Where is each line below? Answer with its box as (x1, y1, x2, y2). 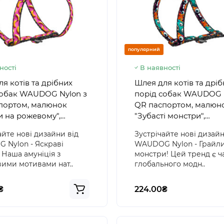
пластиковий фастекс (134, 121, 218, 131)
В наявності (140, 63, 180, 71)
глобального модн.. (134, 159, 205, 168)
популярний (128, 46, 160, 52)
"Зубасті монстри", (134, 110, 205, 120)
